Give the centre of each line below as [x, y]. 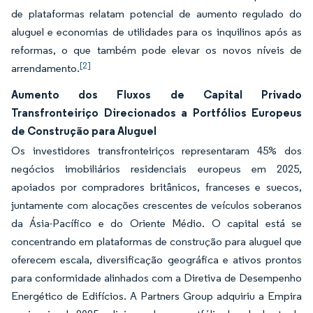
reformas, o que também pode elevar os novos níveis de [156, 50]
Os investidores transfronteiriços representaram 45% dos [156, 151]
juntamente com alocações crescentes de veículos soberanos [156, 205]
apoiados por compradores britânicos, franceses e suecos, [156, 187]
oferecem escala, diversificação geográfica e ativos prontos [156, 260]
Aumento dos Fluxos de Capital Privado [156, 94]
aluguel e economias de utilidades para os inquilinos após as [156, 32]
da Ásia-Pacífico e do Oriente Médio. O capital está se [156, 223]
